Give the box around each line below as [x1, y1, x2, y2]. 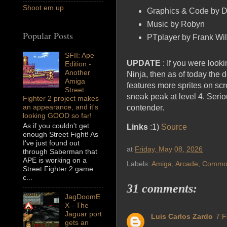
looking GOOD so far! [23, 111, 92, 120]
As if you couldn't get [23, 122, 89, 130]
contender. [127, 103, 164, 112]
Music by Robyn [146, 19, 205, 28]
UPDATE [127, 59, 161, 68]
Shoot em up [23, 4, 64, 12]
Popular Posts [23, 29, 73, 42]
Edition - [64, 60, 91, 68]
